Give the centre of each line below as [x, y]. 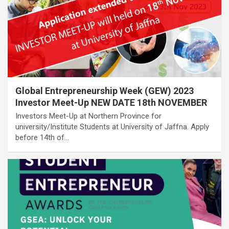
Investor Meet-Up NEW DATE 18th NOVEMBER [111, 102]
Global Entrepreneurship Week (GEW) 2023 [105, 90]
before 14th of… [42, 137]
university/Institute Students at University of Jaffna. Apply [112, 127]
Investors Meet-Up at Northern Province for [88, 116]
